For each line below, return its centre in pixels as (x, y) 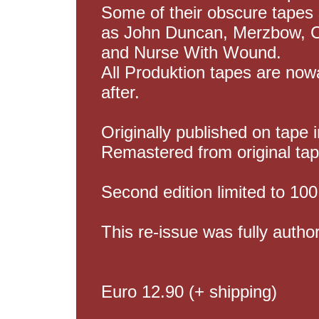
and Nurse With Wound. (191, 52)
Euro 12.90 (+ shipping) (189, 292)
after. (120, 92)
